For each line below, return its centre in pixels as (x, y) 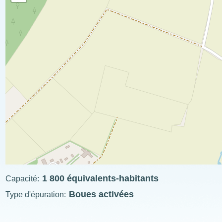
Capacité (22, 178)
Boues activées (102, 194)
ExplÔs (19, 208)
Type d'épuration (35, 194)
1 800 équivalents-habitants (101, 178)
